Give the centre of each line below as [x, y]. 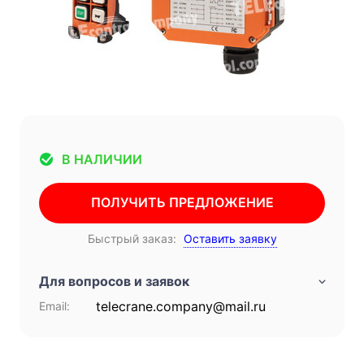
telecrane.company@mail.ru [181, 306]
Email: [54, 305]
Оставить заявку [230, 238]
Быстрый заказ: [132, 238]
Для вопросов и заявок [114, 281]
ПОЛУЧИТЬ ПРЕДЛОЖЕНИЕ [182, 203]
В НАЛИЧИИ [102, 160]
